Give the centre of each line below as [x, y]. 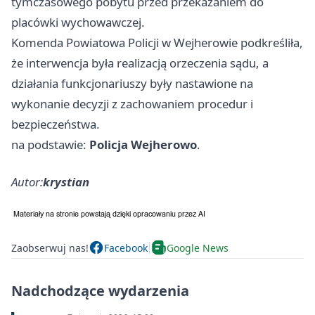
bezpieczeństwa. [56, 124]
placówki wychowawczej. [78, 22]
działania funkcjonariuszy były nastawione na [132, 84]
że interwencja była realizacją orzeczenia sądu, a [140, 63]
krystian [66, 182]
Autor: [27, 182]
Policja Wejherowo [143, 145]
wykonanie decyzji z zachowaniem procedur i [132, 104]
